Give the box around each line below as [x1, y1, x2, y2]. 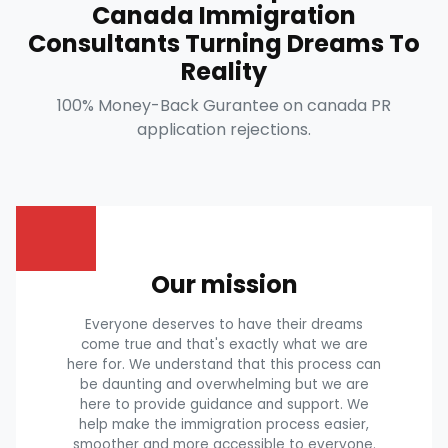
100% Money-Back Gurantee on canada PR [57, 93, 391, 117]
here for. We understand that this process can [67, 354, 381, 374]
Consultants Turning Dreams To [28, 26, 420, 60]
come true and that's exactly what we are [80, 334, 368, 354]
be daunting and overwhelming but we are [79, 374, 369, 394]
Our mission [150, 267, 298, 301]
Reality [181, 54, 267, 88]
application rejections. [137, 117, 311, 141]
